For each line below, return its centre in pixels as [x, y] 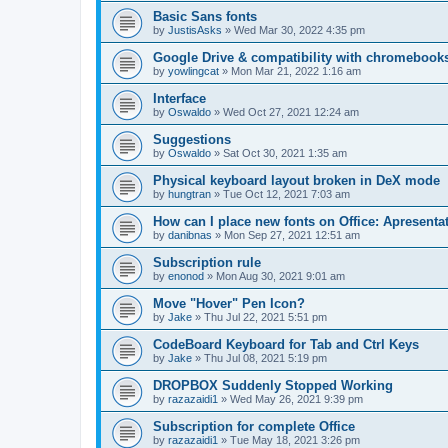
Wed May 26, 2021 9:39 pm [296, 399]
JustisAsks [195, 30]
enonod [186, 276]
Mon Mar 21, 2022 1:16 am [296, 71]
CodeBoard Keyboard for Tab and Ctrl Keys [286, 345]
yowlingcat [193, 71]
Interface [179, 99]
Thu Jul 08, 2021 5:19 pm [265, 358]
